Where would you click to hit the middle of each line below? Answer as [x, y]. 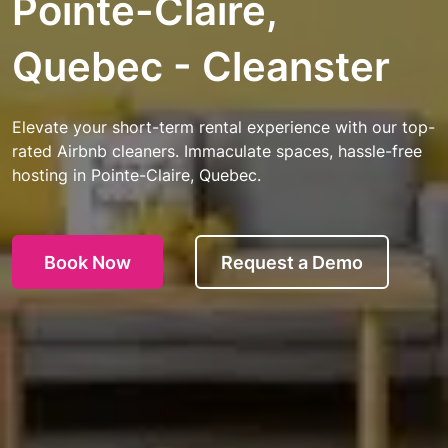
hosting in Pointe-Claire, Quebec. [136, 175]
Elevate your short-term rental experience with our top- [223, 127]
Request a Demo [292, 262]
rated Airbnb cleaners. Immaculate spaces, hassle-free [217, 151]
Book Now [87, 262]
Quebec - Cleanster [201, 66]
